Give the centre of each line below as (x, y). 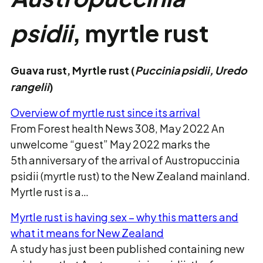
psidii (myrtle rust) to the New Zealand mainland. (130, 176)
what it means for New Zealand (87, 233)
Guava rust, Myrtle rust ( (73, 70)
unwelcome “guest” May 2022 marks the (110, 144)
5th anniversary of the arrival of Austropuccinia (125, 160)
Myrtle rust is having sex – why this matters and (124, 217)
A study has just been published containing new (127, 249)
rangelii (30, 87)
